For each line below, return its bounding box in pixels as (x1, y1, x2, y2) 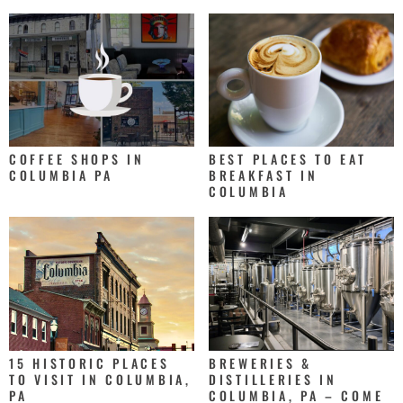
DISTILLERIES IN (209, 369, 337, 389)
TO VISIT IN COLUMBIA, (9, 369, 192, 389)
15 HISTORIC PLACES (9, 353, 170, 372)
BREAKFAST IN (209, 166, 318, 185)
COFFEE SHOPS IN (9, 149, 145, 169)
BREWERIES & (209, 353, 312, 372)
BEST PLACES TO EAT (209, 149, 367, 169)
